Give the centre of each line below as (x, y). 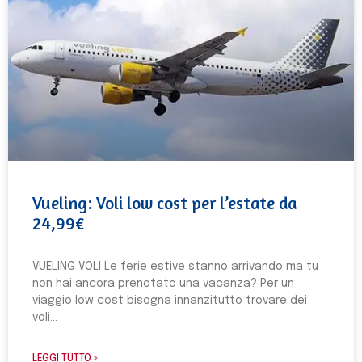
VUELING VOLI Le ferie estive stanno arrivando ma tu (175, 267)
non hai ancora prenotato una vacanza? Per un (163, 284)
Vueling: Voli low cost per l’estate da (164, 203)
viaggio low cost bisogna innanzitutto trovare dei (170, 301)
